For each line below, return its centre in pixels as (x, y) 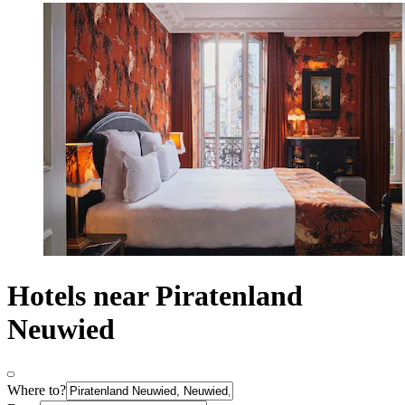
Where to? (37, 391)
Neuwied (61, 329)
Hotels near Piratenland (155, 295)
